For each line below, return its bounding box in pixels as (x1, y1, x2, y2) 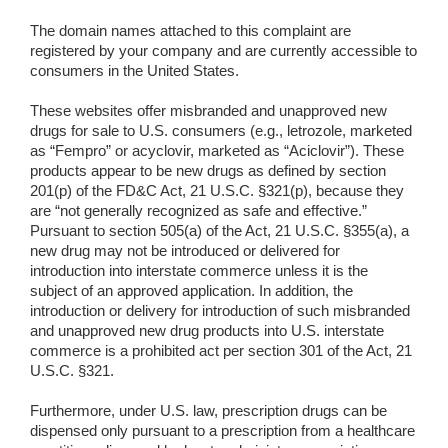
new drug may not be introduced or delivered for (30, 243, 340, 260)
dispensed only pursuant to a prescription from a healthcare (30, 423, 415, 440)
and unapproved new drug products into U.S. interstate (30, 323, 384, 340)
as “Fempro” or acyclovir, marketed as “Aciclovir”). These (30, 143, 404, 160)
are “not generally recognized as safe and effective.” (30, 203, 367, 220)
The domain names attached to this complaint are (30, 23, 351, 40)
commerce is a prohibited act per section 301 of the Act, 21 (30, 343, 412, 360)
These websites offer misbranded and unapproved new (30, 103, 387, 120)
